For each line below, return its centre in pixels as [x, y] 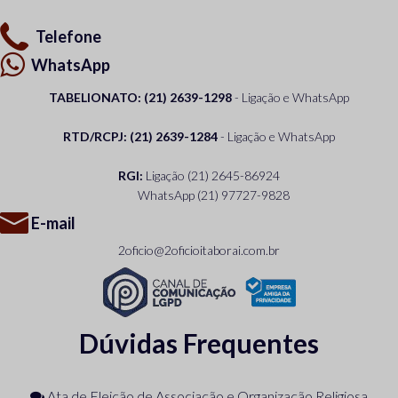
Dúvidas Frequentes [199, 343]
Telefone [68, 36]
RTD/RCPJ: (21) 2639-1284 [140, 136]
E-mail [53, 223]
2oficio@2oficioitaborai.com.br [199, 250]
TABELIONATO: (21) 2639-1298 [140, 97]
